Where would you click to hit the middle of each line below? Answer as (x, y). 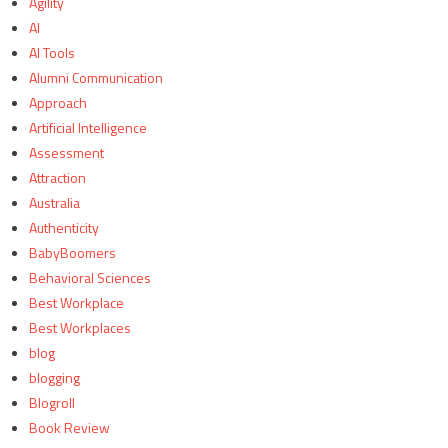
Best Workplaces (79, 328)
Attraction (57, 178)
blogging (54, 378)
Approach (57, 103)
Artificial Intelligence (87, 128)
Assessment (66, 153)
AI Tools (51, 53)
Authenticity (63, 228)
